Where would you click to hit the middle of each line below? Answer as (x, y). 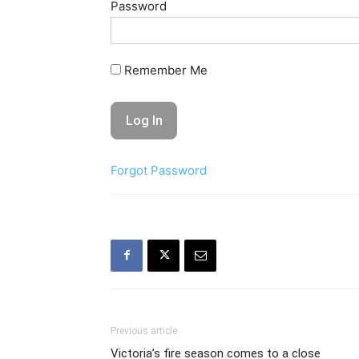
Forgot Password (159, 170)
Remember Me (164, 71)
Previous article (144, 331)
